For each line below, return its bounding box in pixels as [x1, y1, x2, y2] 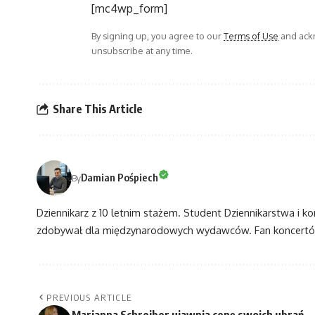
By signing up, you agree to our [91, 30, 224, 41]
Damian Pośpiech [81, 171, 158, 184]
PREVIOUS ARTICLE [46, 291, 132, 303]
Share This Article [53, 102, 143, 117]
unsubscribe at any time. [91, 44, 193, 56]
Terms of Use [224, 30, 278, 41]
